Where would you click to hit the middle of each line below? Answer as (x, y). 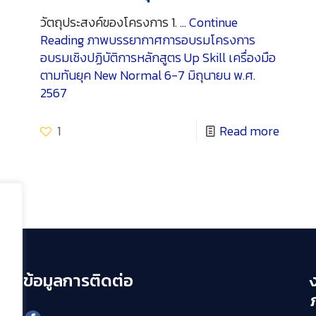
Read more (250, 131)
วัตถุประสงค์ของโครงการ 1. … (114, 23)
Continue (213, 23)
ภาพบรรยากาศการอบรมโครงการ (169, 40)
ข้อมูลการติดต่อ (78, 281)
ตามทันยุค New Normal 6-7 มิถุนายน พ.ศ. (147, 75)
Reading (62, 40)
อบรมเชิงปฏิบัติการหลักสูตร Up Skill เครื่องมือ (158, 58)
